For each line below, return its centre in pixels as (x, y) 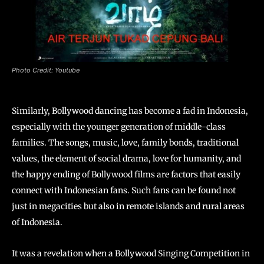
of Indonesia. (37, 222)
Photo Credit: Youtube (46, 70)
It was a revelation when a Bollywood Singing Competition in (131, 254)
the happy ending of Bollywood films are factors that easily (126, 175)
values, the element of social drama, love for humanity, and (126, 159)
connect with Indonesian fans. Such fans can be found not (124, 191)
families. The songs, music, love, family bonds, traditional (125, 143)
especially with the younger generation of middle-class (119, 127)
